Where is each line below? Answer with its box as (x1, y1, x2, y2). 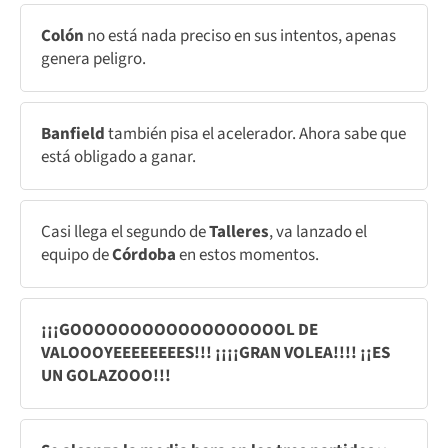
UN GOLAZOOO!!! (41, 363, 171, 388)
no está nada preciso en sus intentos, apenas (87, 23, 396, 48)
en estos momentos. (179, 242, 319, 267)
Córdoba (112, 242, 179, 267)
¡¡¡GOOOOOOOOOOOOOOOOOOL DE (41, 317, 318, 342)
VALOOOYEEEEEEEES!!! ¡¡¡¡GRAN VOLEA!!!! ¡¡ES (41, 340, 390, 365)
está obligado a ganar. (41, 144, 196, 169)
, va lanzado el (269, 219, 367, 244)
